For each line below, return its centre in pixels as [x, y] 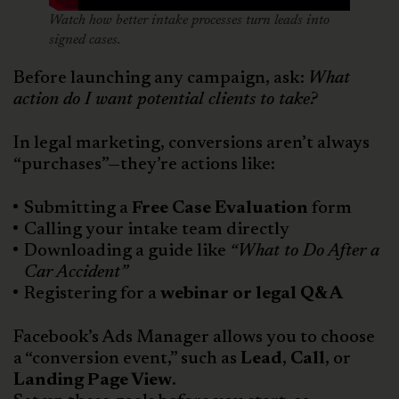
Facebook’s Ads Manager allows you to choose [194, 337]
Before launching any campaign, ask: [161, 78]
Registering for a [92, 293]
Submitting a [78, 208]
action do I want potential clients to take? [165, 99]
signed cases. [85, 40]
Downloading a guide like [127, 251]
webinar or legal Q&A [252, 293]
